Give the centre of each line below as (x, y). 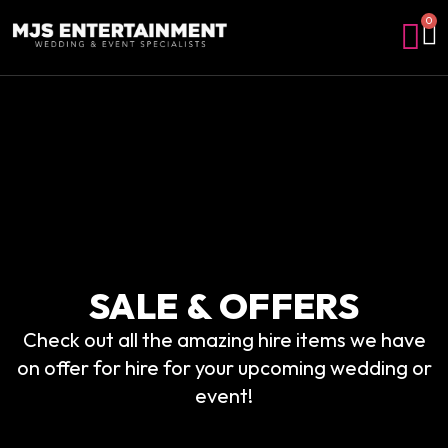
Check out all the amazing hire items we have (224, 339)
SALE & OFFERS (224, 305)
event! (224, 395)
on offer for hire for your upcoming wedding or (224, 367)
